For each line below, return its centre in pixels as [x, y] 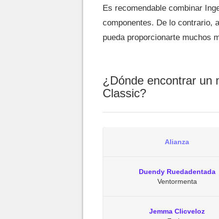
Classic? [124, 93]
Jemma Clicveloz [177, 211]
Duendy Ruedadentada [177, 172]
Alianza [177, 142]
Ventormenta [177, 181]
